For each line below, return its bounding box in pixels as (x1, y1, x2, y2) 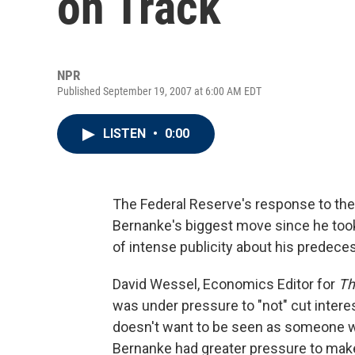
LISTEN (103, 126, 149, 141)
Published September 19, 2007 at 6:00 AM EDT (57, 85, 261, 97)
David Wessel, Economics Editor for (113, 276, 338, 292)
